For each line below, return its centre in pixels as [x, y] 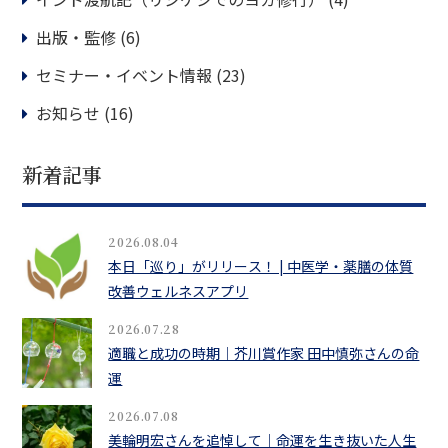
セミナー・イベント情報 [124, 75]
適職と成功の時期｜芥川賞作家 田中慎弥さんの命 [264, 353]
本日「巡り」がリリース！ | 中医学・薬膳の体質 [261, 266]
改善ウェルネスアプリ [178, 291]
